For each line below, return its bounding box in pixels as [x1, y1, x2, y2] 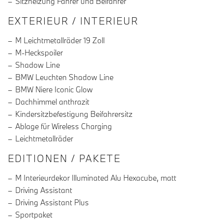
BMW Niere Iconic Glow [15, 84, 93, 95]
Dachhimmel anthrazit [15, 97, 89, 107]
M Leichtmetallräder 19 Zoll [15, 35, 105, 46]
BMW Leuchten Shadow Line [15, 72, 113, 82]
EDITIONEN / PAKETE [8, 152, 121, 165]
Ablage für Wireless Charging [15, 121, 112, 132]
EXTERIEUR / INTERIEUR [8, 15, 138, 27]
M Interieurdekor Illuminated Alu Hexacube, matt [15, 173, 176, 183]
